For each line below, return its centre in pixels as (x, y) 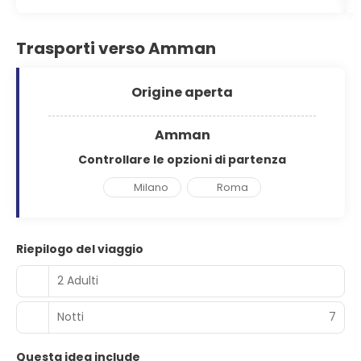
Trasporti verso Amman (116, 48)
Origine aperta (182, 92)
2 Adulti (78, 280)
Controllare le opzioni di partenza (182, 160)
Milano (151, 187)
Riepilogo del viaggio (80, 249)
